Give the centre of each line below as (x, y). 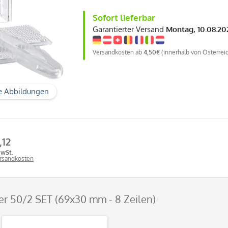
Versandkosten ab (118, 52)
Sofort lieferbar (124, 17)
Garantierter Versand (129, 29)
